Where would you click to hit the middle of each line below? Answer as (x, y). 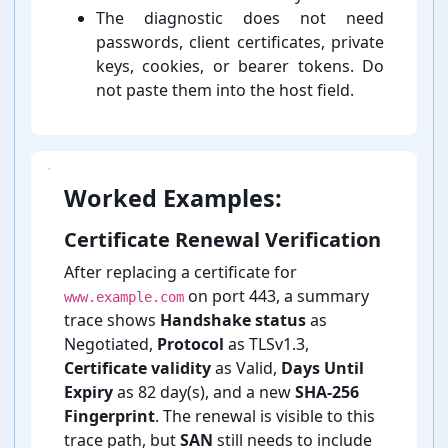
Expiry (88, 392)
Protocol (190, 344)
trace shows (112, 320)
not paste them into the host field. (225, 90)
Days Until (322, 368)
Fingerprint (109, 416)
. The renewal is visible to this (265, 416)
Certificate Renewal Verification (222, 240)
